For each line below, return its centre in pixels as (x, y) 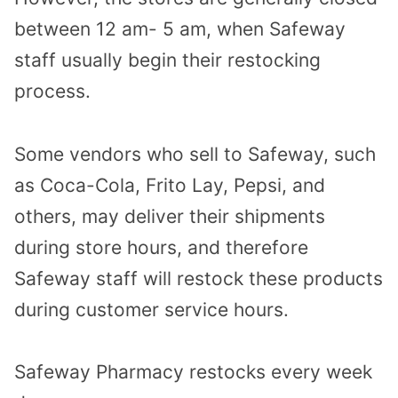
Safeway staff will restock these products (199, 278)
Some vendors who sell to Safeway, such (195, 154)
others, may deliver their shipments (170, 216)
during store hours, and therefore (161, 247)
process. (52, 91)
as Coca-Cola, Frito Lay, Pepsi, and (170, 185)
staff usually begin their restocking (167, 60)
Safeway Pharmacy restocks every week (193, 372)
